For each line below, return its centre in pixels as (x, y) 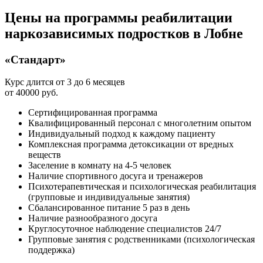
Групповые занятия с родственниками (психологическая (141, 240)
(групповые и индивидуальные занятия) (109, 197)
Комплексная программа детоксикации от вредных (131, 144)
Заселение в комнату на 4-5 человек (100, 166)
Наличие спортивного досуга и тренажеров (116, 176)
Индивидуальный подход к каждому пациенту (122, 134)
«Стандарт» (35, 59)
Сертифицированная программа (93, 113)
